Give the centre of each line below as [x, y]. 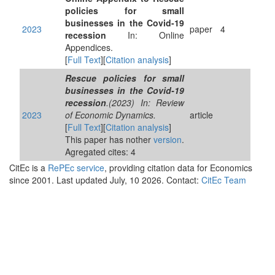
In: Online [145, 35]
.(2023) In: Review [145, 103]
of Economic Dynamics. [110, 115]
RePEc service [76, 168]
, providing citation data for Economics [178, 168]
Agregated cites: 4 [100, 152]
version [168, 139]
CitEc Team [224, 180]
